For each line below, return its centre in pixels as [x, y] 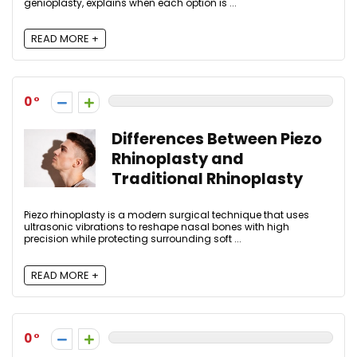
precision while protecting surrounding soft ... [133, 239]
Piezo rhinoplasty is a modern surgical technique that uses [167, 215]
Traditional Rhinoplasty [207, 179]
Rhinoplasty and [178, 159]
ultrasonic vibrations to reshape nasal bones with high [157, 227]
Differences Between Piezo [217, 139]
